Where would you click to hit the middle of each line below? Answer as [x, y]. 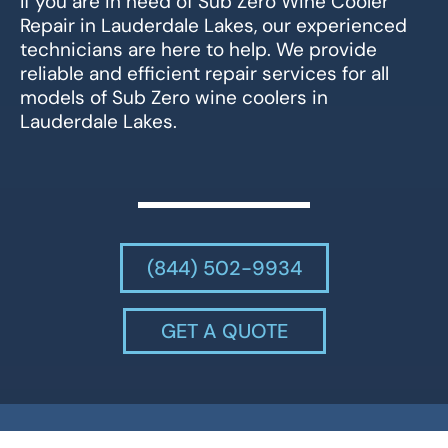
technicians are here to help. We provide [198, 49]
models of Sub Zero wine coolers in [174, 97]
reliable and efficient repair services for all [204, 73]
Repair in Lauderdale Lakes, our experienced [213, 25]
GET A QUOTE [224, 331]
